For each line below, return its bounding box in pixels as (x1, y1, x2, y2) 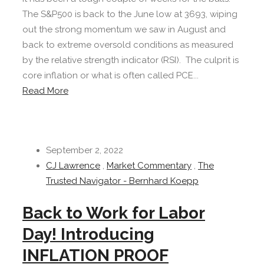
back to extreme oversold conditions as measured (22, 39, 233, 51)
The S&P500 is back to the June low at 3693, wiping (22, 9, 237, 20)
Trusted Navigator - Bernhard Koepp (46, 176, 199, 187)
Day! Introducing (22, 224, 154, 244)
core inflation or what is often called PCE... (22, 70, 199, 81)
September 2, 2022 (46, 145, 123, 156)
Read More (22, 85, 68, 97)
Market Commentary (107, 160, 192, 171)
